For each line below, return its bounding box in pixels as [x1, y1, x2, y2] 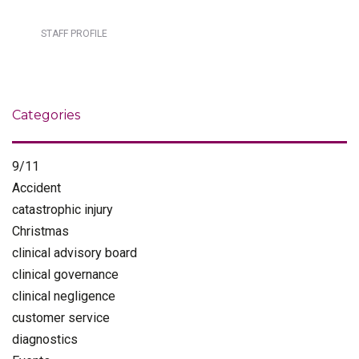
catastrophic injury [12, 201, 113, 217]
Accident [12, 179, 61, 196]
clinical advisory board [12, 244, 137, 260]
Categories [12, 107, 80, 123]
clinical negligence [12, 288, 115, 304]
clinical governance [12, 266, 119, 282]
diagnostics [12, 331, 78, 347]
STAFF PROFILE [40, 27, 107, 39]
